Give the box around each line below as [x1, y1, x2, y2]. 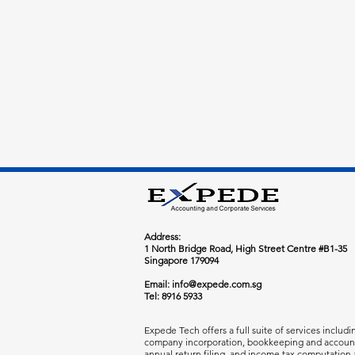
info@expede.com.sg [172, 277, 261, 290]
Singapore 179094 [144, 254, 219, 266]
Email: [144, 277, 172, 290]
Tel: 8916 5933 [144, 289, 202, 302]
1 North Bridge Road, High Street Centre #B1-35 [144, 242, 347, 254]
